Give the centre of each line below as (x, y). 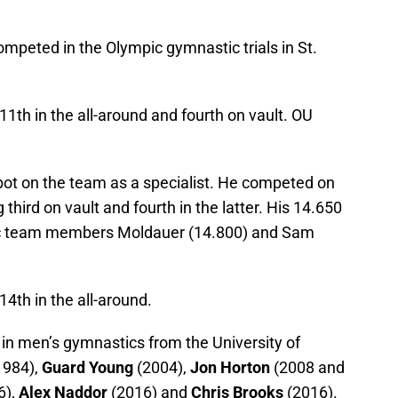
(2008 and (307, 368)
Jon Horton (230, 368)
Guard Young (88, 368)
